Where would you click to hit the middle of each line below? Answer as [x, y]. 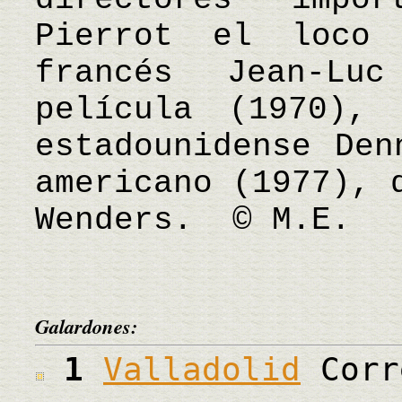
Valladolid [202, 369]
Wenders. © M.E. [193, 220]
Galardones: [86, 326]
